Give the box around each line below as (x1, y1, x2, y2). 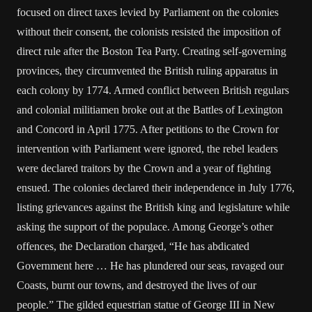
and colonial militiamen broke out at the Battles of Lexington (17, 104, 283, 116)
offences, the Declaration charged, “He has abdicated (17, 240, 249, 252)
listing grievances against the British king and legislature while (17, 201, 290, 213)
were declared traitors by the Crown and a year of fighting (17, 162, 271, 174)
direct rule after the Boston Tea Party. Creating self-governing (17, 45, 286, 57)
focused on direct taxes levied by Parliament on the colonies (17, 6, 279, 18)
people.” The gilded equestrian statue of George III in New (17, 299, 275, 311)
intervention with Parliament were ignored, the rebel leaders (17, 143, 278, 155)
